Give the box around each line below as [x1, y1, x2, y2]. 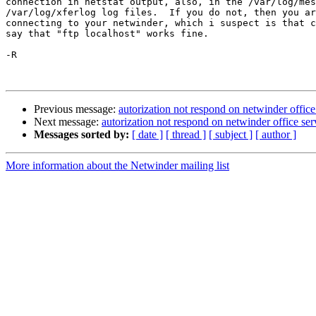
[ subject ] [209, 128, 253, 141]
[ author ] [255, 128, 296, 141]
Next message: [34, 116, 102, 128]
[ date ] [132, 128, 163, 141]
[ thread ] [166, 128, 206, 141]
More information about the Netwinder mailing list [6, 159, 229, 172]
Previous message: [34, 103, 119, 116]
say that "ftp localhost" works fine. [6, 28, 209, 39]
